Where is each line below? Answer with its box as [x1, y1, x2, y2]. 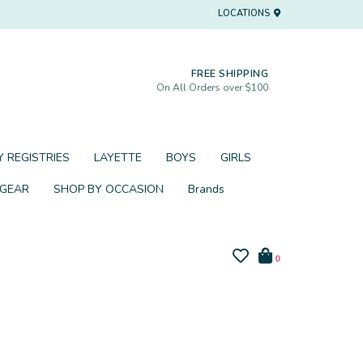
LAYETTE [94, 150, 142, 165]
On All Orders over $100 [156, 81, 268, 94]
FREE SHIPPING [188, 66, 268, 80]
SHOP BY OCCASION [53, 181, 164, 197]
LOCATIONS [218, 7, 272, 19]
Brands [188, 181, 224, 197]
